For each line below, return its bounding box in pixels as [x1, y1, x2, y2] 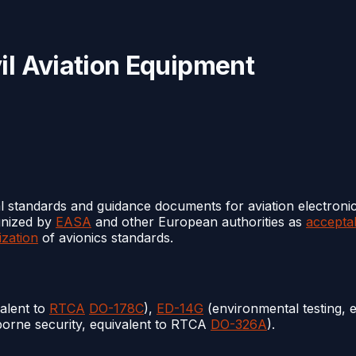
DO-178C [89, 300, 144, 316]
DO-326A [211, 315, 267, 332]
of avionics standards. [38, 229, 173, 246]
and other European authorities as [91, 213, 306, 230]
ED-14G [157, 300, 203, 316]
